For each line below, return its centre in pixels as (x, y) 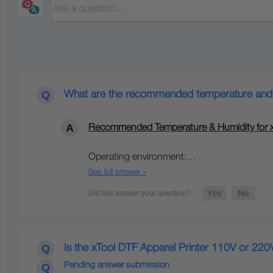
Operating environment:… (142, 158)
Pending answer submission (117, 266)
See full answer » (117, 172)
